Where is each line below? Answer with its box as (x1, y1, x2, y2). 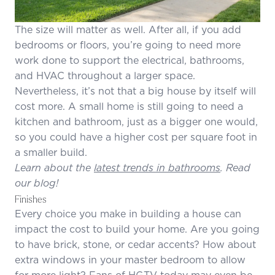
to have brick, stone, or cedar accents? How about (15, 237, 256, 251)
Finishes (15, 192, 47, 204)
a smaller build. (15, 145, 87, 159)
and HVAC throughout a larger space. (15, 68, 195, 82)
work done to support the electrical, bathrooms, (15, 53, 244, 67)
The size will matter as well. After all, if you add (15, 22, 241, 36)
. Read (220, 160, 250, 174)
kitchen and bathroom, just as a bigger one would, (15, 114, 258, 128)
